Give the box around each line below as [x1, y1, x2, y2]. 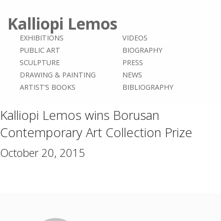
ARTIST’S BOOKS [19, 82, 75, 92]
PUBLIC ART [19, 45, 60, 55]
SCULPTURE [19, 58, 60, 67]
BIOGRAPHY [122, 45, 162, 55]
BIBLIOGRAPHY [122, 82, 173, 92]
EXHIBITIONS [19, 33, 64, 42]
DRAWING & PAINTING [19, 70, 96, 79]
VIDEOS [122, 33, 147, 42]
